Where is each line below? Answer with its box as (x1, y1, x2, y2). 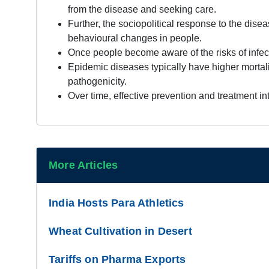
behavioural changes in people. (68, 32, 202, 43)
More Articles (49, 159, 118, 171)
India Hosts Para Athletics (49, 196, 184, 209)
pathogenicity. (68, 76, 127, 86)
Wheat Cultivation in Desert (49, 225, 192, 237)
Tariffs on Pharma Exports (49, 253, 186, 265)
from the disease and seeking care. (68, 4, 216, 14)
